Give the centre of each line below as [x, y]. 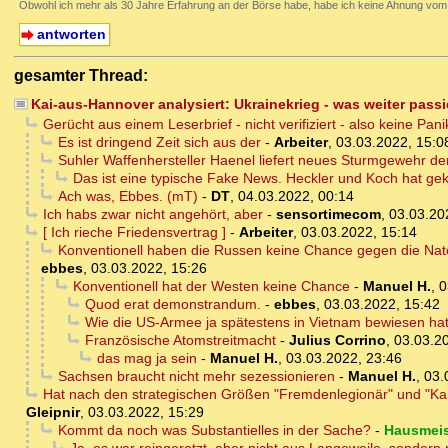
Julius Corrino [337, 340]
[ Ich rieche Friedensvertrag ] [134, 232]
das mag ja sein [146, 358]
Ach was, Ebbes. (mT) [127, 196]
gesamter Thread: [81, 75]
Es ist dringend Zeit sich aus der [159, 142]
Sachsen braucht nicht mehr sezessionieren [196, 376]
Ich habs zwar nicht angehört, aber [152, 214]
